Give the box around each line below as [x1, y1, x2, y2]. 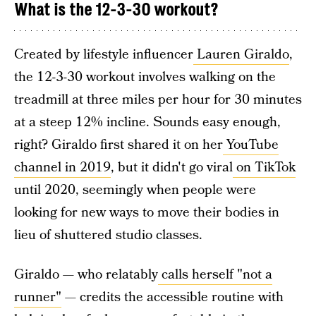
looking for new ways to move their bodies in [14, 203, 279, 222]
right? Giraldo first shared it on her [14, 135, 223, 154]
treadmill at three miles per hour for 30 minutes [14, 90, 302, 109]
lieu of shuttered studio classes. [14, 226, 202, 245]
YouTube [223, 135, 279, 154]
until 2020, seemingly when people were [14, 181, 256, 200]
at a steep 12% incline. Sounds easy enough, [14, 113, 281, 132]
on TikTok [233, 158, 296, 177]
